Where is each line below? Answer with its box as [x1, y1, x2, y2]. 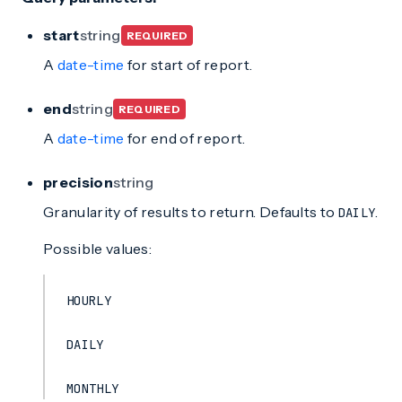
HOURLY [66, 293, 111, 309]
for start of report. [124, 56, 253, 74]
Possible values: [43, 240, 153, 258]
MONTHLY [66, 380, 119, 397]
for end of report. [124, 129, 246, 147]
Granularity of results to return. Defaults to [43, 203, 338, 221]
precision [43, 173, 113, 191]
